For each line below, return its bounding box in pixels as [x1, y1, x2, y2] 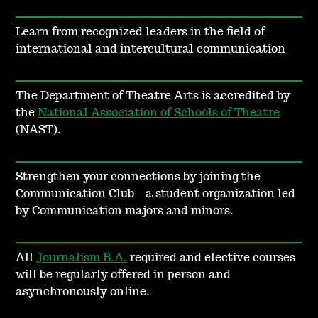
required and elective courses [127, 252, 296, 264]
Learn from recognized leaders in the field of [16, 26, 265, 38]
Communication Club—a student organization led [16, 188, 296, 200]
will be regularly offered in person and [16, 269, 231, 281]
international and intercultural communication [16, 43, 286, 55]
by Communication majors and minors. [16, 205, 234, 217]
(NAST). [16, 124, 62, 136]
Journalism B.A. [36, 252, 128, 264]
